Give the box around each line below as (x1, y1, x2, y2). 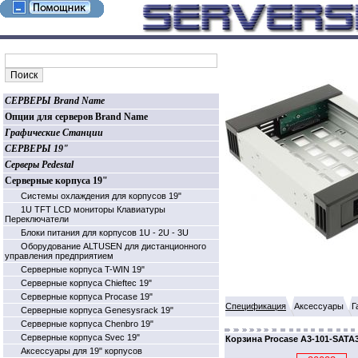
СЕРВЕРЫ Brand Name (5, 95, 105, 106)
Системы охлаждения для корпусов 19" (21, 191, 181, 201)
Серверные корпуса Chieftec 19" (21, 278, 152, 288)
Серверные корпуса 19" (5, 175, 108, 186)
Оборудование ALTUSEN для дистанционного (21, 241, 206, 251)
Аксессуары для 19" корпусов (21, 346, 142, 356)
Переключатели (5, 214, 69, 224)
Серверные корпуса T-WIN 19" (21, 265, 145, 274)
